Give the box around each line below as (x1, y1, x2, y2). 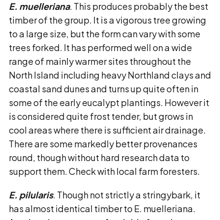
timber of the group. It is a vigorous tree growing (9, 14, 206, 26)
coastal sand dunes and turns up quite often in (9, 83, 198, 94)
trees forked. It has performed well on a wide (9, 42, 192, 53)
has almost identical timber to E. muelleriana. (9, 203, 195, 214)
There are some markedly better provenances (9, 138, 197, 149)
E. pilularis (9, 189, 53, 200)
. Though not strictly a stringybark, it (53, 189, 200, 200)
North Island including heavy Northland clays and (9, 69, 211, 81)
